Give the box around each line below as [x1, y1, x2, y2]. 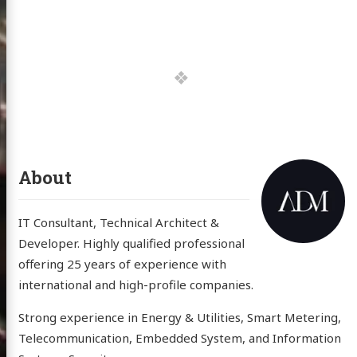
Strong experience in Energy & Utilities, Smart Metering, [18, 308, 341, 325]
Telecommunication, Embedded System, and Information [18, 329, 341, 346]
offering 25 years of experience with [18, 255, 226, 272]
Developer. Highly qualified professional [18, 234, 245, 251]
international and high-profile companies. [18, 276, 253, 292]
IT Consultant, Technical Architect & [18, 214, 219, 230]
